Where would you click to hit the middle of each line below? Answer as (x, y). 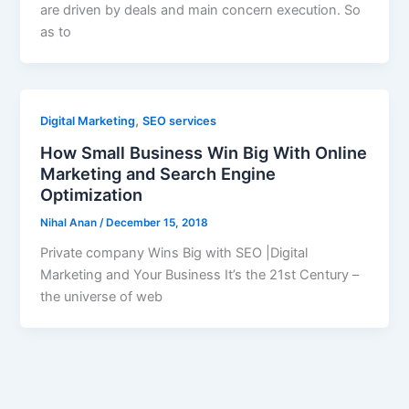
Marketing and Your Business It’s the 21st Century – (200, 275)
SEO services (180, 121)
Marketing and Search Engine (158, 174)
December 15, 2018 (157, 223)
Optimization (92, 195)
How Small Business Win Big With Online (204, 153)
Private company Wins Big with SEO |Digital (174, 253)
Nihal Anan (70, 223)
